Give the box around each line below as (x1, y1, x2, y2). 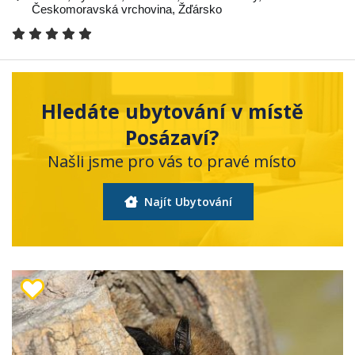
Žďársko (178, 2, 222, 16)
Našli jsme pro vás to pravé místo (48, 151, 296, 172)
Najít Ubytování (140, 194, 232, 209)
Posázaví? (125, 124, 219, 151)
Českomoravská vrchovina (32, 2, 172, 16)
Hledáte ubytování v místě (40, 97, 303, 124)
